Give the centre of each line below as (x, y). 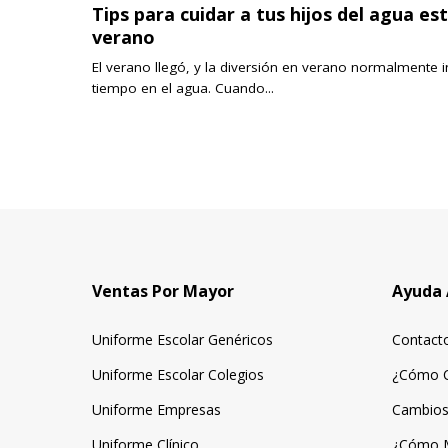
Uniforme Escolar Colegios (178, 375)
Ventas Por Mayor (163, 291)
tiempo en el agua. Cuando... (183, 87)
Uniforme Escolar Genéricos (182, 340)
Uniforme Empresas (156, 410)
